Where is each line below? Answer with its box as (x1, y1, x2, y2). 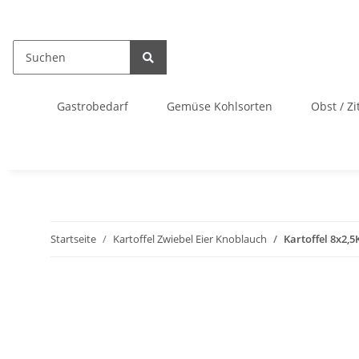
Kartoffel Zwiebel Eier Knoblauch (113, 232, 267, 246)
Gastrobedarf (57, 99, 128, 114)
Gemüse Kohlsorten (167, 99, 272, 114)
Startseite (50, 232, 96, 246)
